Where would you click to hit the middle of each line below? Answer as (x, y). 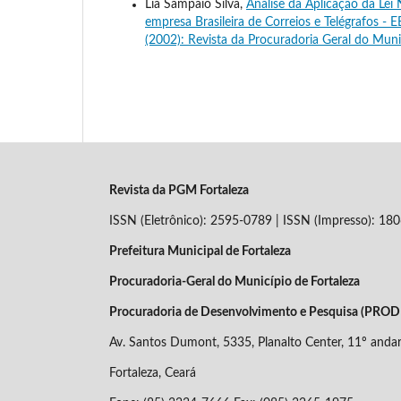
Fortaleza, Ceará (153, 373)
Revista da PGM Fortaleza (179, 190)
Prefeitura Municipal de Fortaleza (200, 251)
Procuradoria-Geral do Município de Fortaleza (235, 282)
